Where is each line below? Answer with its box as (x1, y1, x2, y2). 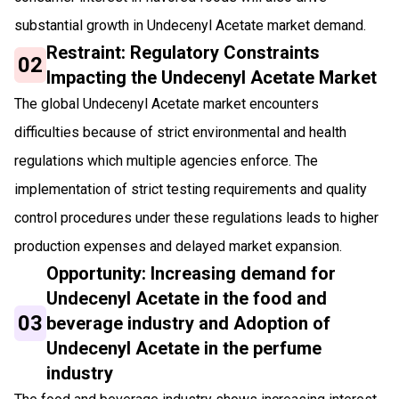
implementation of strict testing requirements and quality (14, 180, 367, 198)
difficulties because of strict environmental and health (14, 123, 346, 141)
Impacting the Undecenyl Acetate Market (46, 66, 378, 88)
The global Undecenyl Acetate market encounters (14, 94, 319, 112)
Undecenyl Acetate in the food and (46, 287, 328, 309)
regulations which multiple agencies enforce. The (14, 151, 318, 169)
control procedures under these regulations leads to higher (14, 208, 379, 226)
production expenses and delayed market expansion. (14, 237, 342, 255)
